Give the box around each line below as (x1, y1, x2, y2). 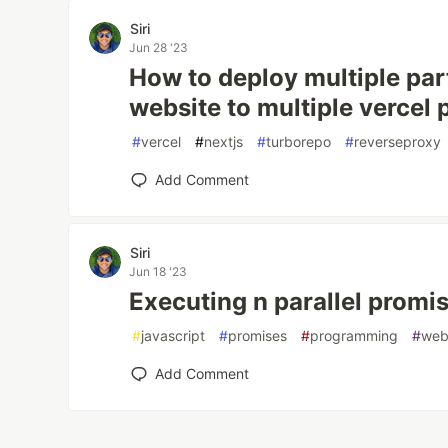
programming (310, 327, 399, 344)
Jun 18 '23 (129, 264, 188, 279)
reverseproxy (354, 133, 442, 150)
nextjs (204, 133, 244, 150)
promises (228, 327, 288, 344)
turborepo (266, 133, 332, 150)
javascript (141, 327, 206, 344)
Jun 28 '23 (129, 40, 189, 55)
